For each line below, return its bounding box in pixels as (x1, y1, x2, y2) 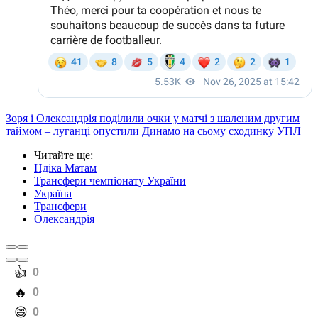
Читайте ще (34, 149, 90, 162)
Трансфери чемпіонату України (34, 175, 186, 187)
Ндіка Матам (34, 162, 97, 175)
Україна (34, 187, 72, 200)
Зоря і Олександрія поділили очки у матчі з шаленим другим (6, 112, 300, 125)
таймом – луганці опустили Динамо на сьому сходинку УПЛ (6, 125, 301, 138)
